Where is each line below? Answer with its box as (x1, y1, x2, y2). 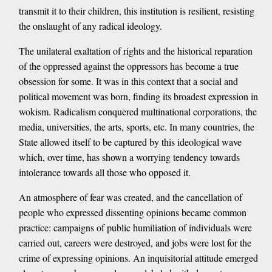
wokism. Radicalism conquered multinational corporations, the (18, 105, 257, 118)
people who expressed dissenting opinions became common (18, 206, 246, 219)
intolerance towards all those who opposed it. (18, 166, 191, 179)
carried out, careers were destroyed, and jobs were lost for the (18, 236, 251, 250)
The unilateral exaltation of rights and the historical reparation (18, 44, 253, 58)
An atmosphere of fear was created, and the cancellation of (18, 191, 242, 204)
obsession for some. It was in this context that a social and (18, 75, 238, 88)
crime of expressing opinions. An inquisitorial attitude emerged (18, 251, 258, 265)
